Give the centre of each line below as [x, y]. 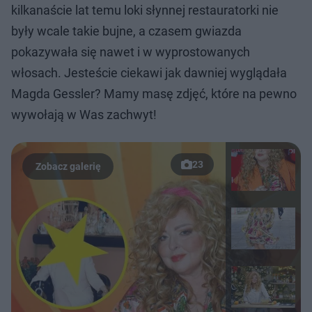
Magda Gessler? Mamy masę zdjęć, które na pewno [154, 94]
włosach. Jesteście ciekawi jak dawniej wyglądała [149, 73]
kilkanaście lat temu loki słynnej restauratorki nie [145, 10]
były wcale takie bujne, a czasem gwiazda [126, 31]
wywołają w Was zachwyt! [84, 115]
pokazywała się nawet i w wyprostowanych [131, 52]
